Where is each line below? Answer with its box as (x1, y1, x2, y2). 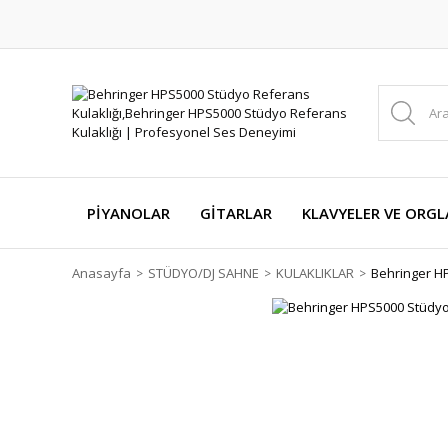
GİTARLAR (200, 203, 272, 223)
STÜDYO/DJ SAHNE (148, 264, 259, 282)
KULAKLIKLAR (276, 264, 354, 282)
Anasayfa (72, 264, 131, 282)
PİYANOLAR (87, 203, 170, 223)
